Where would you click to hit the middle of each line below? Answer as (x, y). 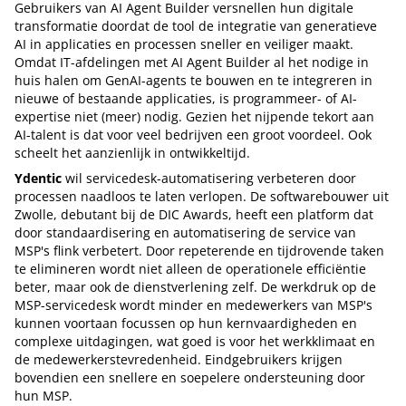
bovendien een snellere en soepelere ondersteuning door (190, 377)
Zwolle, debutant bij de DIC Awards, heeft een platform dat (194, 214)
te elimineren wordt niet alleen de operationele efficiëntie (190, 268)
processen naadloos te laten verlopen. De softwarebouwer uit (202, 196)
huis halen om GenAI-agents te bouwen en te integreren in (193, 80)
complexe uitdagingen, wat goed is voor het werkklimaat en (195, 341)
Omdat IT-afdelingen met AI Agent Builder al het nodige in (192, 62)
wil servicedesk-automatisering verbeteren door (209, 178)
